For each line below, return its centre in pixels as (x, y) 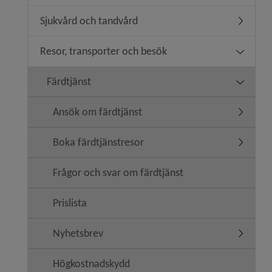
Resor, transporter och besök (104, 51)
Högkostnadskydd (91, 263)
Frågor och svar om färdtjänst (118, 172)
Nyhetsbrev (78, 233)
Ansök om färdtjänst (97, 112)
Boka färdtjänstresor (98, 142)
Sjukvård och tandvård (89, 21)
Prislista (70, 203)
